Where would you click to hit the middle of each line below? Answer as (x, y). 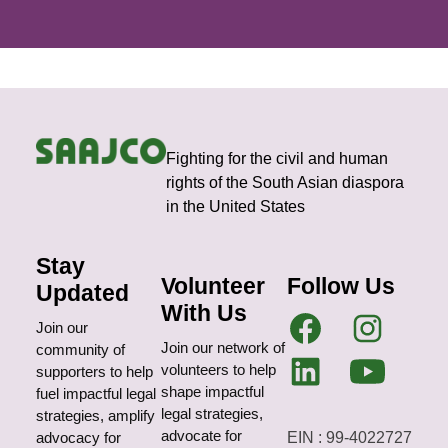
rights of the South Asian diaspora (285, 183)
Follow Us (340, 286)
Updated (82, 293)
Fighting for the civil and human (277, 159)
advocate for (202, 436)
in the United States (236, 207)
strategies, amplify (95, 416)
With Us (204, 313)
